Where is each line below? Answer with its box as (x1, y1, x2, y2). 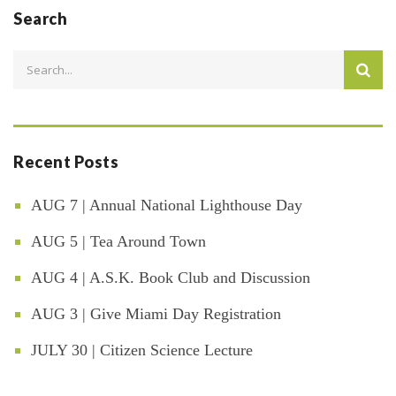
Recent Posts (13, 152, 118, 172)
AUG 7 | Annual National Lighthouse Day (31, 196, 302, 215)
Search (13, 9, 67, 29)
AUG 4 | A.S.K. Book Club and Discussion (31, 269, 310, 287)
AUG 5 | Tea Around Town (31, 232, 206, 251)
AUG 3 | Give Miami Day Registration (31, 305, 281, 324)
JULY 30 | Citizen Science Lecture (31, 341, 253, 360)
